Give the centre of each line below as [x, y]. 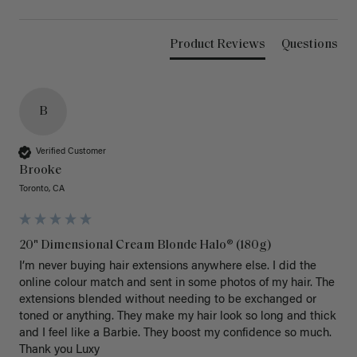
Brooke [40, 170]
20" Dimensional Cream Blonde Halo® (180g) [145, 245]
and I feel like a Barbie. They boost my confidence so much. [175, 333]
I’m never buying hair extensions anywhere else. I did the [168, 266]
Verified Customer [71, 152]
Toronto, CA [42, 189]
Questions [310, 44]
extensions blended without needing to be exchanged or [168, 300]
